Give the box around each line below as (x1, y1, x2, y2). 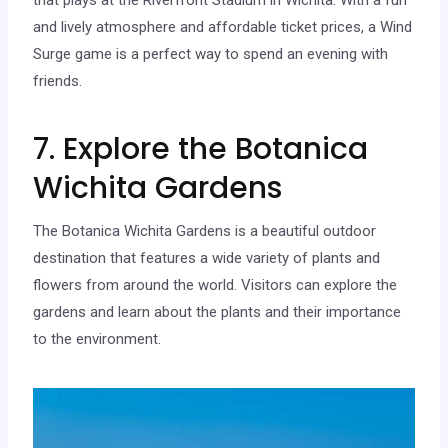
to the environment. (33, 329, 162, 348)
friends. (33, 71, 83, 90)
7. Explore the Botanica (33, 127, 369, 170)
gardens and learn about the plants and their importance (33, 302, 402, 321)
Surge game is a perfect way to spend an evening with (33, 44, 389, 63)
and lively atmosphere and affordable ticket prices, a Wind (33, 17, 413, 36)
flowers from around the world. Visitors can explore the (33, 275, 398, 294)
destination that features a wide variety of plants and (33, 248, 381, 267)
